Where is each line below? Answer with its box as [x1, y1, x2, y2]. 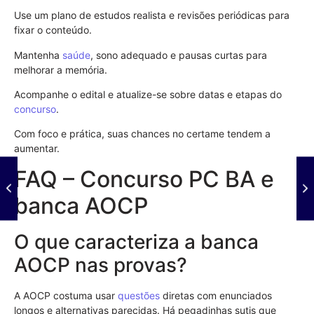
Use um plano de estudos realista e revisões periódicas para [14, 9, 289, 22]
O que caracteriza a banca [14, 229, 259, 254]
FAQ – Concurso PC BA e [14, 165, 274, 193]
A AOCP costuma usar [14, 289, 118, 301]
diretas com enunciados [160, 289, 272, 301]
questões [118, 289, 160, 301]
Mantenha [14, 48, 62, 61]
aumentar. [14, 142, 60, 155]
